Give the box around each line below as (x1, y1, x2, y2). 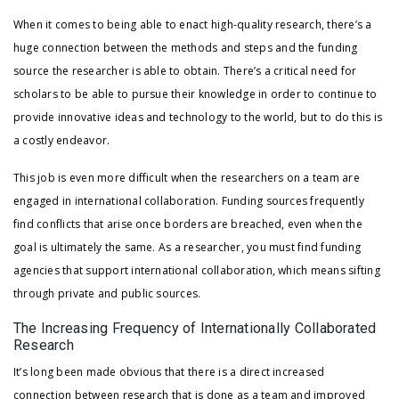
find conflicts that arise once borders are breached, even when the (13, 216, 362, 232)
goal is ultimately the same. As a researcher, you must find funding (13, 240, 362, 256)
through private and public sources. (13, 286, 201, 302)
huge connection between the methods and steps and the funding (13, 40, 358, 56)
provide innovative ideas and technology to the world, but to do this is (13, 110, 383, 126)
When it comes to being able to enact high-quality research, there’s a (13, 17, 372, 33)
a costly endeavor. (13, 133, 110, 149)
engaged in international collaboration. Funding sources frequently (13, 193, 364, 209)
